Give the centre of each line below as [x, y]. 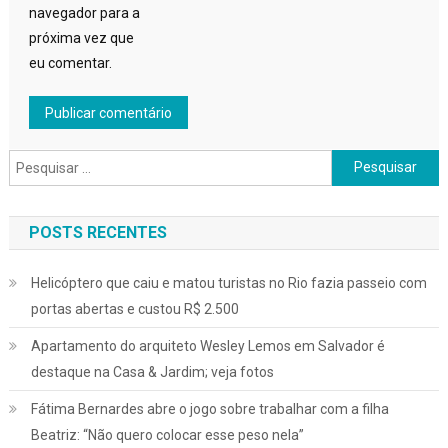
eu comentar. [70, 62]
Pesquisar [362, 160]
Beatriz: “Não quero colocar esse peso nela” [167, 434]
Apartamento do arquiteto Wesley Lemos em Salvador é [207, 345]
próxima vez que [81, 37]
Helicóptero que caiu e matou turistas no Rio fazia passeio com [228, 282]
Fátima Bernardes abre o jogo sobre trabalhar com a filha [209, 408]
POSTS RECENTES [97, 232]
